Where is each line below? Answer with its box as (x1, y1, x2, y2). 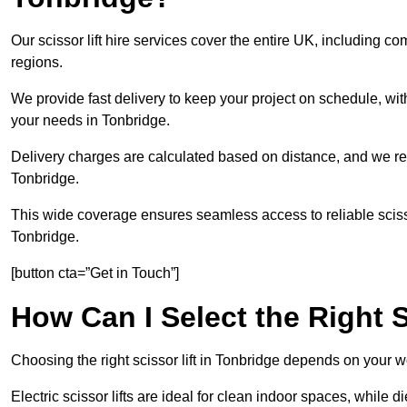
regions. (11, 55, 63, 71)
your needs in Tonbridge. (11, 113, 170, 129)
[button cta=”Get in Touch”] (11, 265, 179, 282)
